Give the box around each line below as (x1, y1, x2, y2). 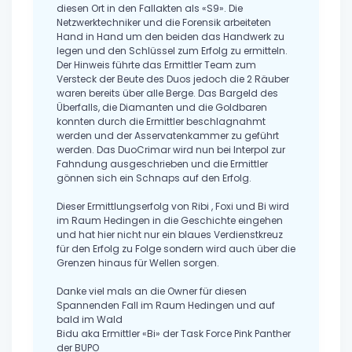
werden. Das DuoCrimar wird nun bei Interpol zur (57, 143, 285, 157)
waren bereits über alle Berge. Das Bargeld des (57, 86, 278, 101)
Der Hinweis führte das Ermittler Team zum (57, 58, 256, 72)
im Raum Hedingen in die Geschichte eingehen (57, 214, 283, 228)
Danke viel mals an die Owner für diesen (57, 284, 247, 299)
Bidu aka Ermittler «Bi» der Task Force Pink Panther (57, 327, 291, 341)
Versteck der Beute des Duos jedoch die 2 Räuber (57, 72, 289, 86)
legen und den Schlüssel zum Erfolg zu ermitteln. (57, 44, 288, 58)
